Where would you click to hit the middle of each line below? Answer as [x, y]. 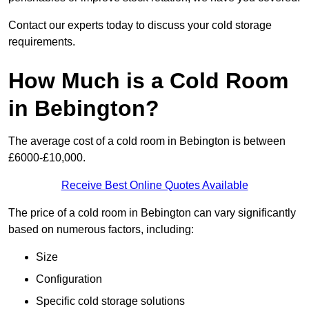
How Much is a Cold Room [148, 81]
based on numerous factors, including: [101, 230]
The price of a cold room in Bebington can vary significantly [152, 213]
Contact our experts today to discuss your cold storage [140, 26]
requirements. [42, 42]
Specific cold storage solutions [110, 301]
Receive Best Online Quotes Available [154, 186]
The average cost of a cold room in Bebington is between [147, 141]
